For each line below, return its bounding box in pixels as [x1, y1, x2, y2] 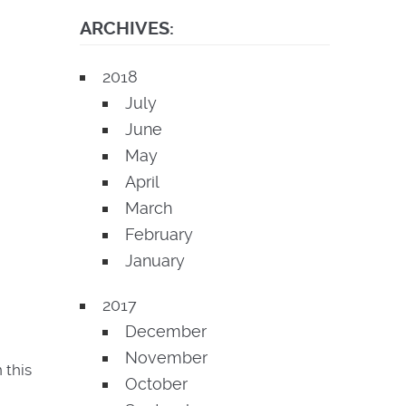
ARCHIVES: [80, 18, 174, 39]
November [125, 348, 208, 367]
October [125, 374, 188, 393]
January [125, 251, 185, 270]
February [125, 225, 193, 244]
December [125, 322, 207, 341]
